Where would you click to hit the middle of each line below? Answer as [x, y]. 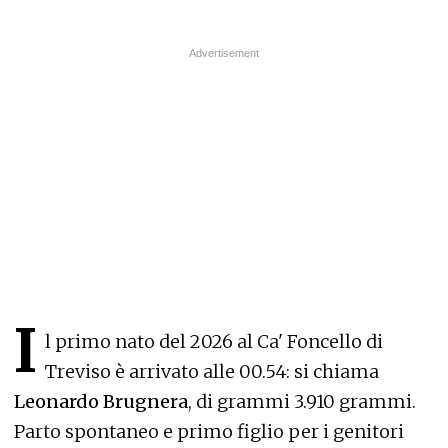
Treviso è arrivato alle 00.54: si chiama [212, 371]
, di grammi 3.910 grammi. [302, 401]
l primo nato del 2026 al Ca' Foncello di [214, 341]
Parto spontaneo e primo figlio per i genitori [209, 431]
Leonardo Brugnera [101, 401]
